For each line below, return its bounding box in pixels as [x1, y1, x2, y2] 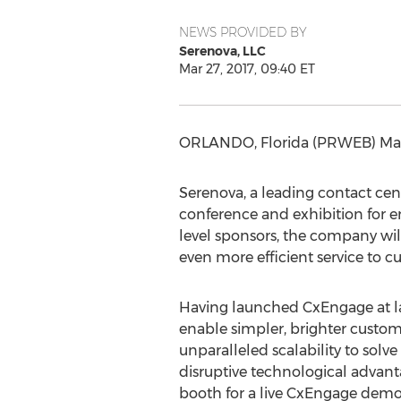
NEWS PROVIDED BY [178, 24, 307, 40]
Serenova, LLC [178, 43, 266, 59]
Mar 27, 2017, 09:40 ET [178, 61, 315, 77]
